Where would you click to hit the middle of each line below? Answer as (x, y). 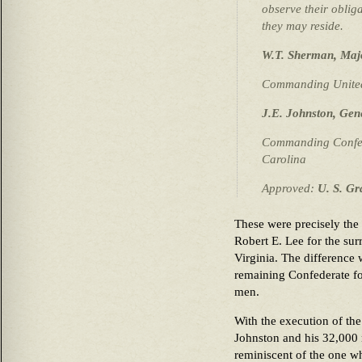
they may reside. (303, 26)
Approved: (290, 189)
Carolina (284, 160)
